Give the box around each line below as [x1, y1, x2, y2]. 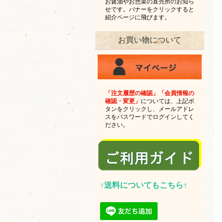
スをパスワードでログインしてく [105, 113, 194, 120]
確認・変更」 [105, 97, 141, 105]
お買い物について [118, 35, 181, 44]
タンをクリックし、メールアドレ [105, 105, 194, 112]
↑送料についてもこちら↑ [100, 180, 187, 189]
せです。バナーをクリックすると [105, 5, 194, 13]
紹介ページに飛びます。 [105, 13, 170, 21]
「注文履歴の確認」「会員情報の [105, 89, 194, 97]
